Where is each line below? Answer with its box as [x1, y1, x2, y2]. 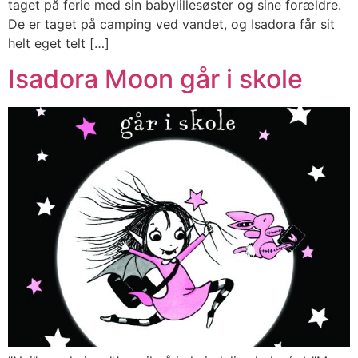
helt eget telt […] [8, 34, 109, 51]
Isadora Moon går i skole [8, 62, 303, 94]
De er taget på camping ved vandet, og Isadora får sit [8, 15, 335, 32]
